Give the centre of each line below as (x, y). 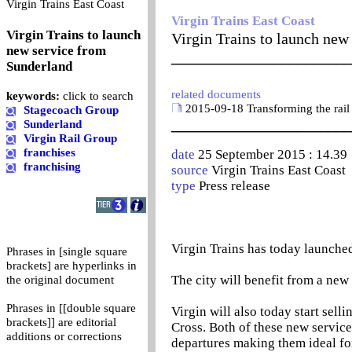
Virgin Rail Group (70, 138)
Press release (235, 186)
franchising (52, 167)
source (191, 170)
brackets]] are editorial (61, 322)
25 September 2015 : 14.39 (273, 154)
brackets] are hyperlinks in (71, 266)
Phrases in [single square (67, 251)
